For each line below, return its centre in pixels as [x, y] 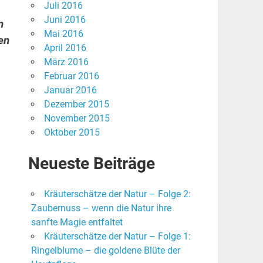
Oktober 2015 [72, 133]
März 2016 [66, 62]
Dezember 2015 [76, 104]
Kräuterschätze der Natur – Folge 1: [117, 237]
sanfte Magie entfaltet [77, 222]
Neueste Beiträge [91, 164]
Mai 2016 [63, 34]
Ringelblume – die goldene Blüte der [105, 251]
